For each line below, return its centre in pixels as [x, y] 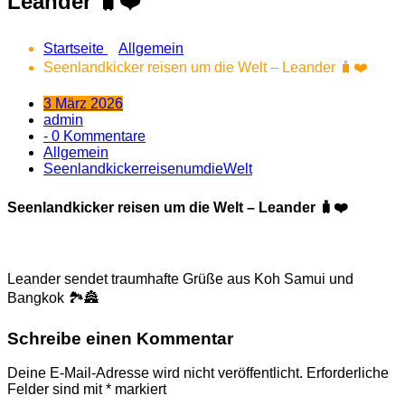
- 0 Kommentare [94, 137]
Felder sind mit [57, 390]
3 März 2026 [83, 104]
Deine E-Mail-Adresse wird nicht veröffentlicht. [155, 373]
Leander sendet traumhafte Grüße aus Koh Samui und [180, 278]
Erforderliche [348, 373]
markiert [139, 390]
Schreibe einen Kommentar [120, 338]
